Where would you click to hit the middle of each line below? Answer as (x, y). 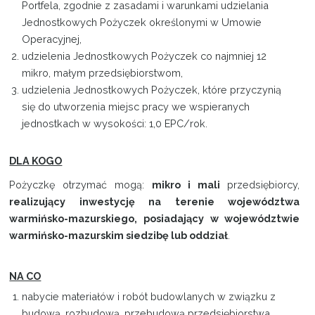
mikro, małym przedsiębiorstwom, (103, 73)
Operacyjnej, (52, 39)
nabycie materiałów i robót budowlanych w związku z (149, 297)
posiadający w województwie (222, 219)
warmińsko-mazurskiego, (76, 219)
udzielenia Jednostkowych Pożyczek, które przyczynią (152, 90)
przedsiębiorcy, (264, 185)
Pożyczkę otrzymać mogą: (81, 185)
